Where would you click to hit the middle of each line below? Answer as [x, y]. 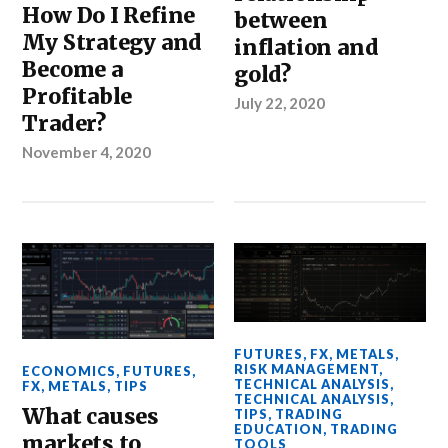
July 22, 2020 [280, 103]
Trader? [66, 123]
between [281, 21]
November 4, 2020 [87, 151]
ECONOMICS [69, 370]
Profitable [77, 96]
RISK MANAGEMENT [307, 368]
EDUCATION [279, 428]
